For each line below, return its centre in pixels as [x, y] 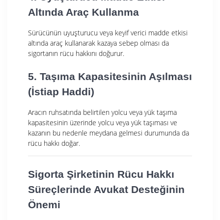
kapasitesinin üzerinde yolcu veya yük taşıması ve [103, 122]
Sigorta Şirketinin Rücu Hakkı [101, 174]
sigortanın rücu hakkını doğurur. [76, 53]
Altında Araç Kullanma [83, 12]
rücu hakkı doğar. [54, 143]
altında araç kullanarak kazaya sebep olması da [98, 43]
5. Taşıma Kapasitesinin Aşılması [110, 76]
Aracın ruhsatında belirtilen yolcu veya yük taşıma [102, 112]
